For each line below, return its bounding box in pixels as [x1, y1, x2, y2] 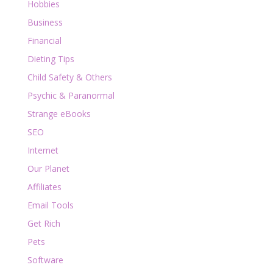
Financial [27, 35, 62, 47]
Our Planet [27, 163, 69, 175]
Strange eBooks [27, 108, 91, 120]
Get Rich [27, 218, 60, 230]
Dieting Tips [27, 53, 74, 65]
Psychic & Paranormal [27, 90, 115, 102]
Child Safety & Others [27, 71, 112, 83]
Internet [27, 144, 58, 157]
